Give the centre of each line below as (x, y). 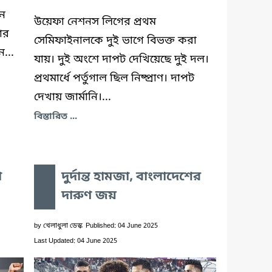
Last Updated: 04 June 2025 (76, 241)
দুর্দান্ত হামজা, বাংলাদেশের (131, 177)
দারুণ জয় (89, 196)
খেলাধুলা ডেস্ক (63, 226)
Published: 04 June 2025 (122, 226)
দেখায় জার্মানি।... (73, 97)
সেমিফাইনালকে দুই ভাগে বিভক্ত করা (115, 40)
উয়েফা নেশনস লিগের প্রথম (95, 22)
